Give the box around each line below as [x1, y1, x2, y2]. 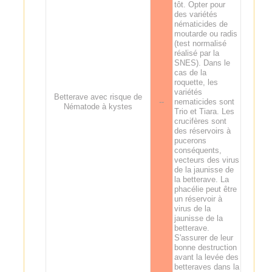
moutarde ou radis [174, 29, 237, 38]
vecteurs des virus [174, 155, 239, 165]
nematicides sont [174, 97, 234, 106]
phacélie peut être [174, 184, 237, 194]
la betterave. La [174, 174, 229, 184]
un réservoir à [174, 194, 222, 203]
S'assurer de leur [174, 233, 233, 242]
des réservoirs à [174, 126, 231, 135]
